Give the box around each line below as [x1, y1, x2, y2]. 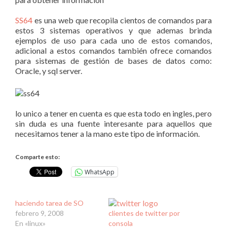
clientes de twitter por [108, 209, 180, 217]
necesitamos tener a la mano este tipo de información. [15, 129, 200, 138]
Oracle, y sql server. [15, 66, 82, 75]
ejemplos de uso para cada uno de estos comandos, [15, 35, 212, 45]
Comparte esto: [15, 153, 60, 161]
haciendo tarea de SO [15, 199, 84, 207]
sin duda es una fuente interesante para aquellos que [15, 119, 212, 128]
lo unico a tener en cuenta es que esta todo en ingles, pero [15, 108, 212, 118]
